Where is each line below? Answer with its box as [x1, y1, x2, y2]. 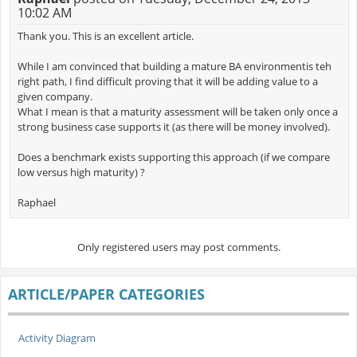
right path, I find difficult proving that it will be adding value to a [17, 74, 318, 89]
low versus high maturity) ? [17, 165, 145, 180]
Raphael [17, 195, 56, 210]
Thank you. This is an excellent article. [17, 29, 194, 44]
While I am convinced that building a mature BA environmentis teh [17, 59, 331, 74]
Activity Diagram [18, 330, 96, 345]
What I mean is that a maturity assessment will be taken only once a [17, 104, 338, 120]
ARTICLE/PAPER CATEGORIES [7, 284, 205, 304]
